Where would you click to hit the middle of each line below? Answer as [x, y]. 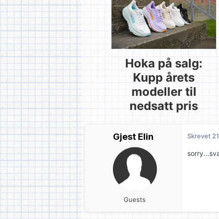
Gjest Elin [133, 136]
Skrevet [200, 136]
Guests [135, 199]
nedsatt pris [164, 106]
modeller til [164, 92]
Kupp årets [164, 78]
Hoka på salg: [164, 64]
